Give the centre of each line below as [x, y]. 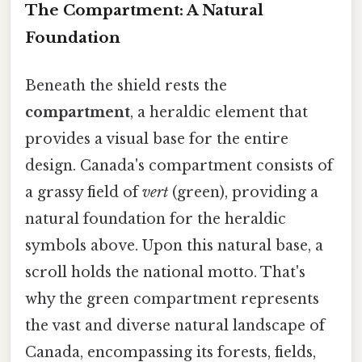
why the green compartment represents [172, 299]
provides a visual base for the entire [157, 139]
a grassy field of [84, 192]
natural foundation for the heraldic [156, 219]
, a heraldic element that [219, 112]
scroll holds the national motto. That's [165, 272]
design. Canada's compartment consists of [179, 165]
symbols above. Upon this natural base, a [174, 245]
